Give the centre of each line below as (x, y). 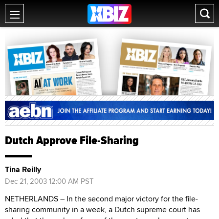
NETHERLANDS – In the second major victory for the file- (101, 198)
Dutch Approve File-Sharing (72, 140)
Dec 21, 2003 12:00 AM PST (49, 181)
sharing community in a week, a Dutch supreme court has (102, 209)
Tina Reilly (23, 169)
